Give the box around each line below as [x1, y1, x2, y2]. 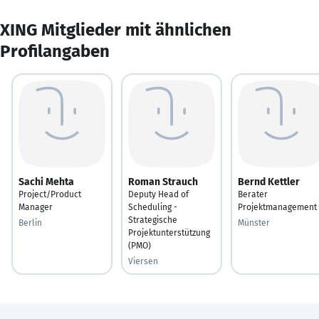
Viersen [128, 256, 158, 266]
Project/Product [19, 189, 81, 199]
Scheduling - [128, 202, 177, 212]
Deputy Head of [128, 189, 189, 199]
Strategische [128, 214, 177, 225]
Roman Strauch [128, 175, 198, 188]
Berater [238, 189, 268, 199]
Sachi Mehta [19, 175, 74, 188]
